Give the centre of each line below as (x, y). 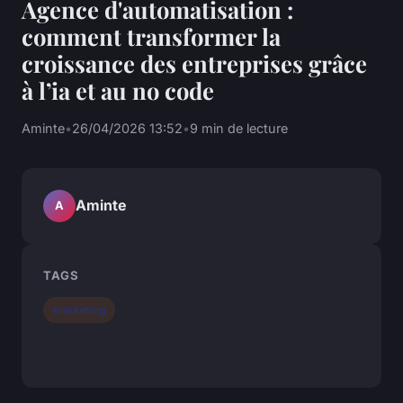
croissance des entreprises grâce (194, 63)
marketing (80, 309)
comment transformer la (151, 36)
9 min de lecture (239, 128)
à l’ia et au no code (118, 90)
